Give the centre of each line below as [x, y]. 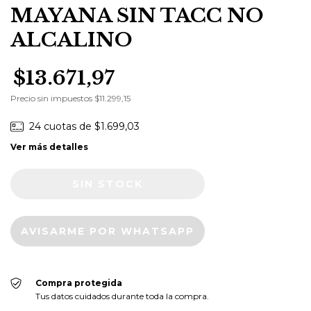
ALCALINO [72, 40]
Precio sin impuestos [52, 98]
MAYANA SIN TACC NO [137, 16]
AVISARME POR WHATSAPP [108, 231]
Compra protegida [78, 283]
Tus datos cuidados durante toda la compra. [122, 296]
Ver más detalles [49, 146]
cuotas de [69, 126]
